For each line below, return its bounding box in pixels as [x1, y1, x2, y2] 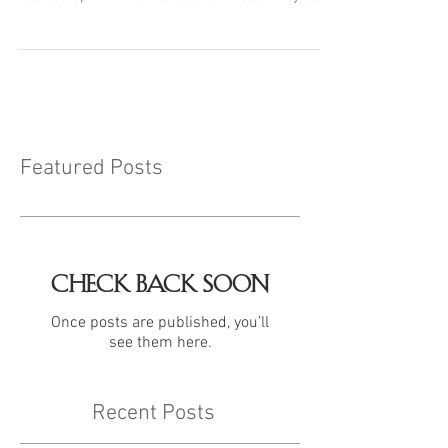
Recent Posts [92, 400, 215, 427]
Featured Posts [20, 155, 163, 182]
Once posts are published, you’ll [51, 313, 269, 333]
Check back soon [51, 272, 269, 296]
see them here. [108, 333, 212, 353]
